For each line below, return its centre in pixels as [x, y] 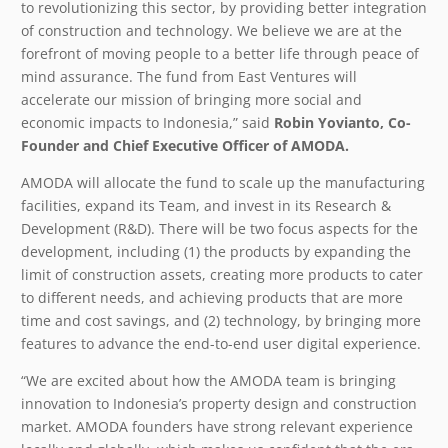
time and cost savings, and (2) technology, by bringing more [221, 320]
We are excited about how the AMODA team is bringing [211, 380]
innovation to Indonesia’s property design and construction [219, 403]
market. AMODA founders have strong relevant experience [217, 426]
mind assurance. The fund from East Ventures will [189, 76]
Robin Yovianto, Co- [342, 122]
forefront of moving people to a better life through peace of [220, 53]
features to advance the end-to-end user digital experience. [223, 343]
